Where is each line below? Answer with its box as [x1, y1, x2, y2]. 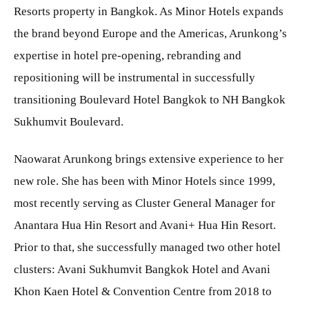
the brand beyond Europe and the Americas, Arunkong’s [14, 26, 287, 40]
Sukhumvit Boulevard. [14, 114, 123, 128]
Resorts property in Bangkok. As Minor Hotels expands [14, 4, 283, 18]
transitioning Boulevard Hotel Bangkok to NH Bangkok [14, 92, 286, 106]
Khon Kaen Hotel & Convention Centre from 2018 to [14, 284, 272, 298]
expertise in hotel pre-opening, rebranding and [14, 48, 241, 62]
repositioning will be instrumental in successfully [14, 70, 255, 84]
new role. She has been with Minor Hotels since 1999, [14, 174, 275, 188]
